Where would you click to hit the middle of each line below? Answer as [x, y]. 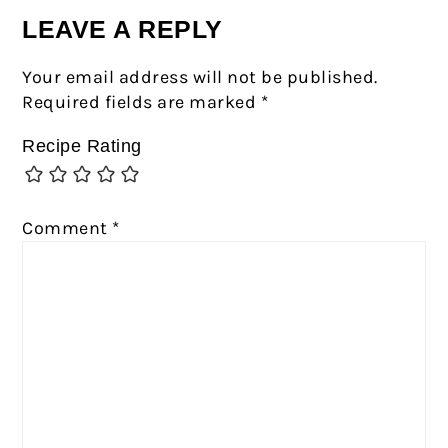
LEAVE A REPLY [122, 30]
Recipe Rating [82, 146]
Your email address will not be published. [200, 77]
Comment [67, 228]
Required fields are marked [141, 102]
